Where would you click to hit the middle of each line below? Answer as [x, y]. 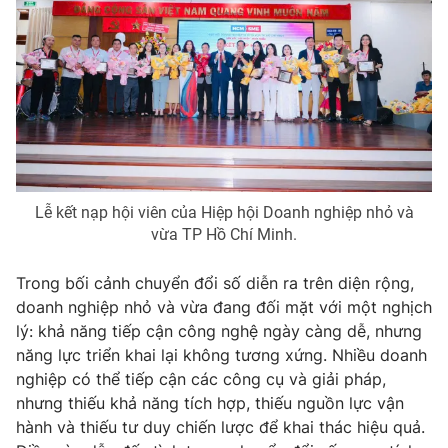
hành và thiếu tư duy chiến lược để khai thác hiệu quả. [220, 427]
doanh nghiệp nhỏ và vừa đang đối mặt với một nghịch [224, 307]
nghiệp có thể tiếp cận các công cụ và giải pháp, [201, 379]
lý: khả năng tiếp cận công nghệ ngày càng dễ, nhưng [219, 331]
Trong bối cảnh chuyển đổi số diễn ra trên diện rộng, [215, 283]
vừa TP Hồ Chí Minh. [224, 235]
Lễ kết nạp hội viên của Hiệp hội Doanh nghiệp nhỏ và [224, 213]
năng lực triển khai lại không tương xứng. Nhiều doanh [221, 355]
